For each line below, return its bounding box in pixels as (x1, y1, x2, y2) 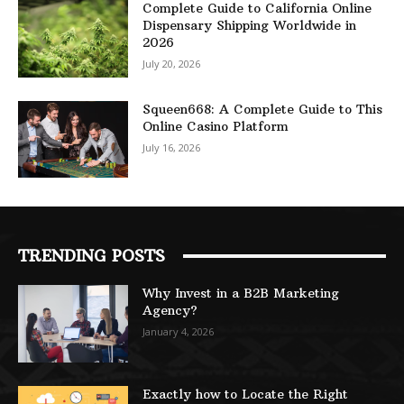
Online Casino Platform (142, 117, 289, 134)
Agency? (142, 302, 198, 319)
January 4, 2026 (142, 325, 215, 339)
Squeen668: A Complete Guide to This (142, 100, 383, 117)
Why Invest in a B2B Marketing (142, 285, 340, 302)
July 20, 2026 (142, 56, 201, 70)
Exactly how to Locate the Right (142, 385, 349, 402)
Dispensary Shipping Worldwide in (142, 16, 357, 33)
